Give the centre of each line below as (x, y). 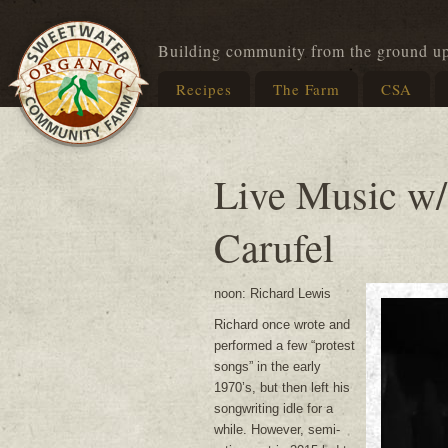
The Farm (306, 89)
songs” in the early (267, 366)
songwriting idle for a (273, 408)
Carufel (274, 246)
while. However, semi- (277, 429)
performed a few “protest (284, 345)
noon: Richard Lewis (272, 293)
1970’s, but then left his (282, 387)
